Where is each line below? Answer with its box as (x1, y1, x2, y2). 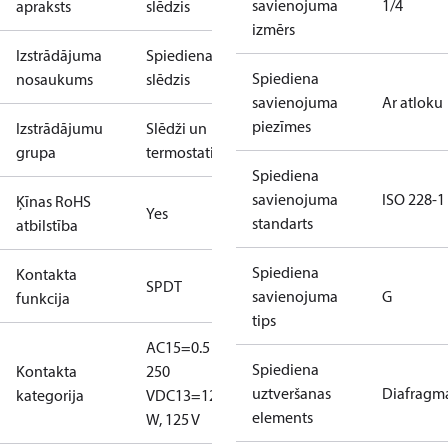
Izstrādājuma (16, 45, 102, 65)
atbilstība (16, 215, 78, 235)
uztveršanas (252, 383, 331, 403)
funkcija (16, 288, 70, 308)
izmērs (252, 19, 295, 39)
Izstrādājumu (16, 118, 103, 138)
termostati (146, 142, 214, 162)
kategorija (16, 385, 84, 405)
